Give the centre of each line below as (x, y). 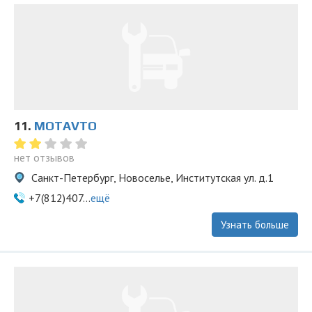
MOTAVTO (65, 126)
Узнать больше (255, 225)
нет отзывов (44, 157)
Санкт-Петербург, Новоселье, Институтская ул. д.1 (151, 178)
